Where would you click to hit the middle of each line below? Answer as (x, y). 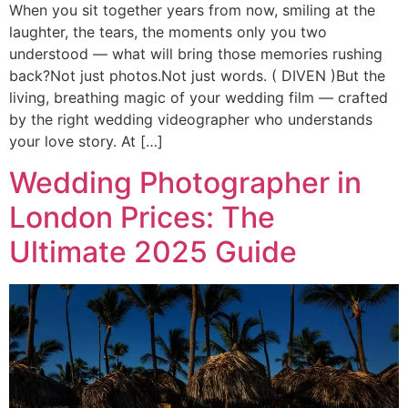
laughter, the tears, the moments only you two (168, 32)
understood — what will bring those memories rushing (196, 54)
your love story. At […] (86, 142)
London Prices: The (142, 217)
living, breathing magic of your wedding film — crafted (199, 98)
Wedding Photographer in (185, 182)
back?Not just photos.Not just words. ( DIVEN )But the (197, 76)
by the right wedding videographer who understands (191, 120)
